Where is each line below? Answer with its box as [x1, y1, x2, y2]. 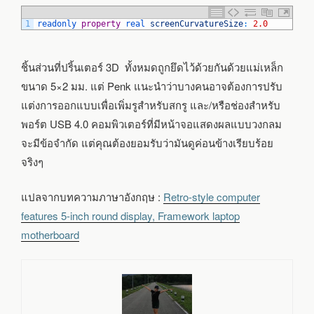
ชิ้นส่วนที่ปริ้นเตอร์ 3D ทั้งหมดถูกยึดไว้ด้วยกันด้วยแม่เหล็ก [21, 60, 283, 75]
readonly [37, 19, 81, 29]
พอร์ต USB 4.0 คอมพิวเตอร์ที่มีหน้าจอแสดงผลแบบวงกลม [21, 116, 282, 132]
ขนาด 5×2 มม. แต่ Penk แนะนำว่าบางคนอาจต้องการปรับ [21, 78, 282, 94]
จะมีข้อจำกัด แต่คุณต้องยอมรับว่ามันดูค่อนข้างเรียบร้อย [21, 135, 273, 151]
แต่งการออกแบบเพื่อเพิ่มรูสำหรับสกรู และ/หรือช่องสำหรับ [21, 97, 280, 113]
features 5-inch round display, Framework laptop [21, 207, 240, 223]
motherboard [21, 226, 79, 242]
